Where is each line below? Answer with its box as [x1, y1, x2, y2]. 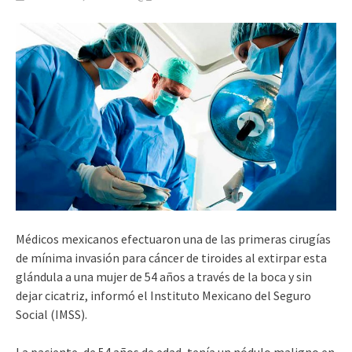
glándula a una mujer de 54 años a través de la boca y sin [16, 268, 312, 284]
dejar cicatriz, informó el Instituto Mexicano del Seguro [16, 287, 311, 303]
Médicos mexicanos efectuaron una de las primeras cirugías [16, 230, 331, 247]
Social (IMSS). [16, 306, 87, 322]
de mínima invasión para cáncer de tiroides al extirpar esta [16, 249, 327, 266]
